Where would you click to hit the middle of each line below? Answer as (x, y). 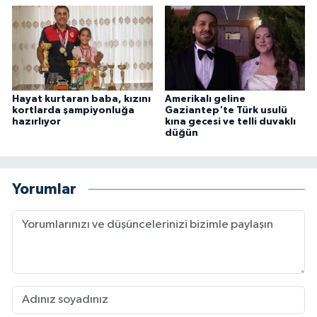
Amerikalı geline (205, 99)
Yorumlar (44, 190)
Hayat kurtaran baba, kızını (81, 99)
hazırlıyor (36, 121)
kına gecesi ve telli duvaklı (230, 121)
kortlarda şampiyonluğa (73, 110)
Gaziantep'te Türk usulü (226, 110)
